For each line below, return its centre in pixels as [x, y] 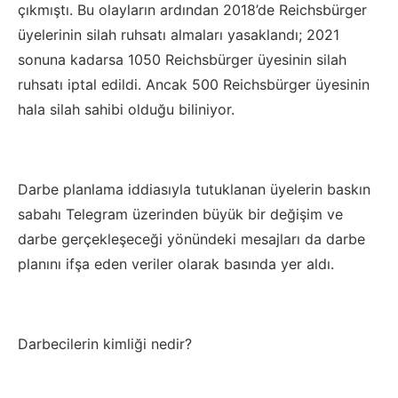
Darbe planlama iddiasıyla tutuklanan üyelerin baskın [194, 189]
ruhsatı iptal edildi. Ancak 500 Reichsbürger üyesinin [194, 84]
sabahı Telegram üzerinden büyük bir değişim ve [180, 214]
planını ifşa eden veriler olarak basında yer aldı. [176, 264]
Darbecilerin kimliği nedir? [105, 344]
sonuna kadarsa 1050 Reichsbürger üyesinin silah [182, 60]
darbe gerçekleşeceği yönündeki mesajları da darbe [191, 239]
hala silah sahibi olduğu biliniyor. [126, 109]
